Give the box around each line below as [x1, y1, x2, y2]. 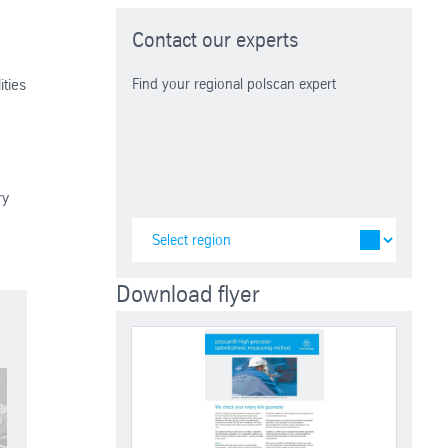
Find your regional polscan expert [132, 74, 337, 92]
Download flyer [116, 279, 261, 308]
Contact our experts [132, 27, 299, 52]
